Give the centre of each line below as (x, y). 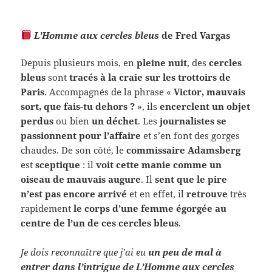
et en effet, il (157, 193)
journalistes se (193, 121)
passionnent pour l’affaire (81, 135)
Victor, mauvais (210, 91)
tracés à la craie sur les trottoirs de (150, 77)
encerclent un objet (205, 106)
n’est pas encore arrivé (74, 193)
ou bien (73, 121)
